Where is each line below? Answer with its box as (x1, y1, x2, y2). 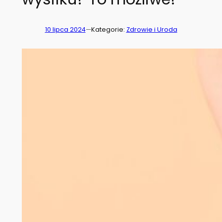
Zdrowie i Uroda (126, 25, 177, 34)
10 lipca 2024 (45, 25, 86, 34)
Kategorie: (91, 25, 126, 34)
